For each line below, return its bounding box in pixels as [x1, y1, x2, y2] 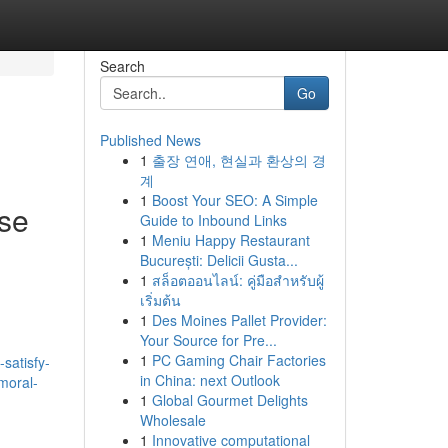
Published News [99, 130, 201, 150]
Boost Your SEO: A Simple [151, 190, 318, 210]
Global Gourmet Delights [151, 390, 308, 410]
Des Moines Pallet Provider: [151, 310, 327, 330]
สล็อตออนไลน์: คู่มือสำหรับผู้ [151, 270, 324, 290]
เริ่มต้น [139, 290, 181, 310]
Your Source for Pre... [139, 330, 277, 350]
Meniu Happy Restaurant [151, 230, 310, 250]
